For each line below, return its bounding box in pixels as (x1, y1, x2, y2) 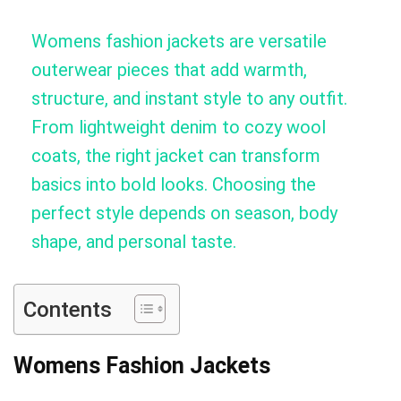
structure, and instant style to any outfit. (31, 88, 347, 109)
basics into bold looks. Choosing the (31, 174, 316, 195)
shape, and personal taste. (31, 231, 236, 252)
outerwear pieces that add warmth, (31, 59, 307, 81)
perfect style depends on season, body (31, 202, 337, 224)
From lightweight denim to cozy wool (31, 116, 326, 138)
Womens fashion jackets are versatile (31, 30, 327, 52)
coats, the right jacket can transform (31, 145, 320, 166)
